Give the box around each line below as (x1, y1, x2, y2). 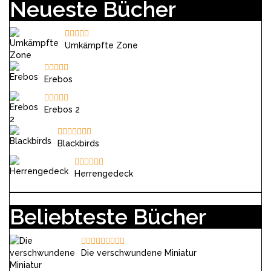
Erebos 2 (44, 105, 80, 114)
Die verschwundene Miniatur (81, 248, 197, 258)
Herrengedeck (74, 169, 133, 178)
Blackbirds (57, 139, 99, 148)
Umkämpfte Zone (65, 41, 138, 50)
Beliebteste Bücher (10, 204, 206, 229)
